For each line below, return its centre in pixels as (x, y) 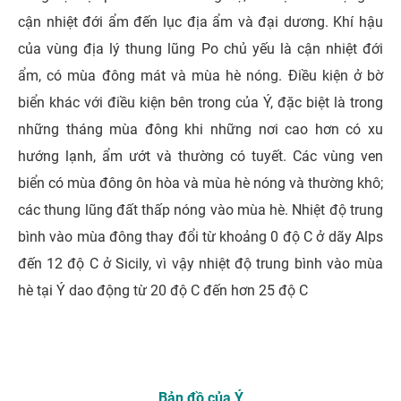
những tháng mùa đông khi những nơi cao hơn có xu (200, 129)
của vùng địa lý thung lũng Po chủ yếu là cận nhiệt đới (200, 48)
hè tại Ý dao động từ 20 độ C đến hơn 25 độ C (163, 290)
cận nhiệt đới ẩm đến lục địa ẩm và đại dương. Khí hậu (200, 21)
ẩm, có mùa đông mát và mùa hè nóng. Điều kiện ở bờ (200, 75)
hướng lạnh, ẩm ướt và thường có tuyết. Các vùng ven (200, 156)
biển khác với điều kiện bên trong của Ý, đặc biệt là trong (200, 102)
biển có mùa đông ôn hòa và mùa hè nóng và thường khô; (200, 183)
